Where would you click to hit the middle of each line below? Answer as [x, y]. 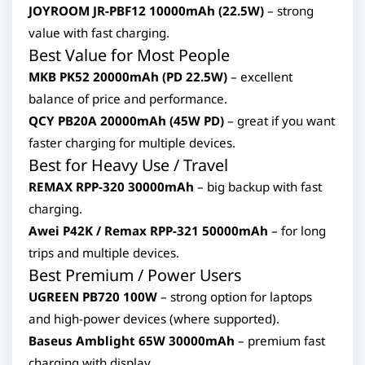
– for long [297, 231]
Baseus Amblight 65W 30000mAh [132, 341]
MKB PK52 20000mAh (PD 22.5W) [128, 77]
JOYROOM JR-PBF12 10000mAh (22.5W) [146, 11]
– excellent [260, 77]
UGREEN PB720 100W [93, 297]
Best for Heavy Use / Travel [128, 165]
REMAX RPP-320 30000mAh [111, 187]
